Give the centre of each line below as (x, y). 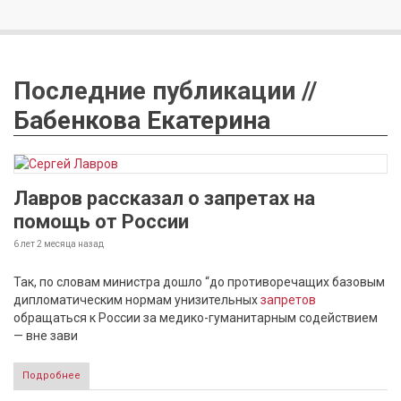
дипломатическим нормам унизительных (137, 300)
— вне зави (46, 336)
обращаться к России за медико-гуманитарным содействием (196, 318)
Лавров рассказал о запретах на (164, 198)
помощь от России (101, 222)
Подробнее (51, 375)
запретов (288, 300)
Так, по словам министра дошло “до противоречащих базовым (199, 282)
